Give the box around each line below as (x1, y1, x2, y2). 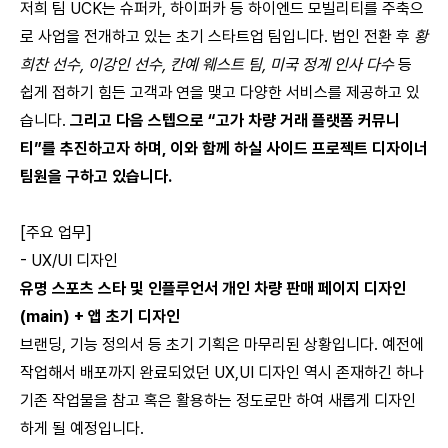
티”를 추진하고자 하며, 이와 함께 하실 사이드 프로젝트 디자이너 (20, 139, 428, 158)
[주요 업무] (20, 223, 92, 242)
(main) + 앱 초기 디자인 (20, 307, 180, 326)
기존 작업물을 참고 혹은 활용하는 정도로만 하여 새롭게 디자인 (20, 391, 416, 410)
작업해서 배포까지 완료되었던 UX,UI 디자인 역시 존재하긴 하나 (20, 363, 424, 382)
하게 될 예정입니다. (20, 419, 144, 438)
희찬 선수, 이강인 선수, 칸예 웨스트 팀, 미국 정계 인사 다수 (20, 55, 394, 74)
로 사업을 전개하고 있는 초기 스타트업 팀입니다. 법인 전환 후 (20, 27, 410, 46)
